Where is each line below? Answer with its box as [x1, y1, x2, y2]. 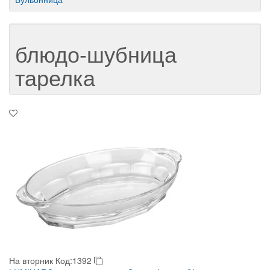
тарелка [15, 61, 95, 92]
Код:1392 [55, 254, 94, 266]
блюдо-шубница [15, 38, 177, 69]
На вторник [9, 254, 53, 266]
